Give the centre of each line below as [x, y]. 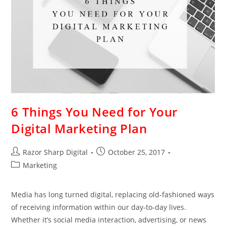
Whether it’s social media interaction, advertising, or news [109, 220]
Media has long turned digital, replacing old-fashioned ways [113, 195]
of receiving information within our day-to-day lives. [99, 207]
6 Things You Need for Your [95, 112]
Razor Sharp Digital [55, 152]
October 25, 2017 [137, 152]
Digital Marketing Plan [79, 129]
